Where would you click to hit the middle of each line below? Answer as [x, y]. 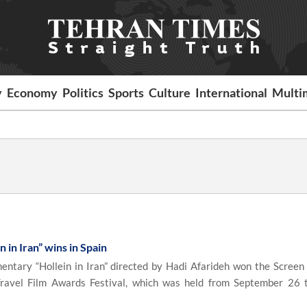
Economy [33, 93]
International [232, 93]
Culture [170, 93]
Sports [126, 93]
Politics [83, 93]
